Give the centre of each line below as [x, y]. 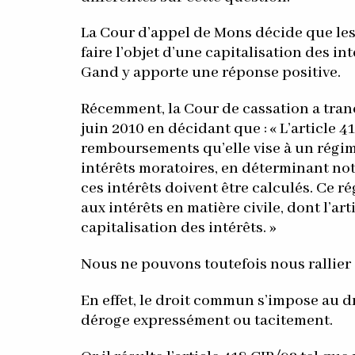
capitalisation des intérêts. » [178, 229]
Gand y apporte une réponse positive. [210, 73]
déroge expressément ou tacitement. [206, 321]
